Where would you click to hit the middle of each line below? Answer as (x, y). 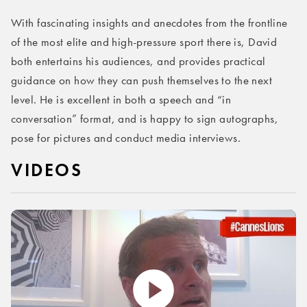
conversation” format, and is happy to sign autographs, (145, 119)
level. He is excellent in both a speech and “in (121, 100)
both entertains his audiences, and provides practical (138, 61)
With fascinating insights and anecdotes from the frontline (149, 23)
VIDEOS (47, 170)
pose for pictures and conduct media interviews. (126, 138)
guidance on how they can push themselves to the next (142, 81)
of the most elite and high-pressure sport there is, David (144, 42)
